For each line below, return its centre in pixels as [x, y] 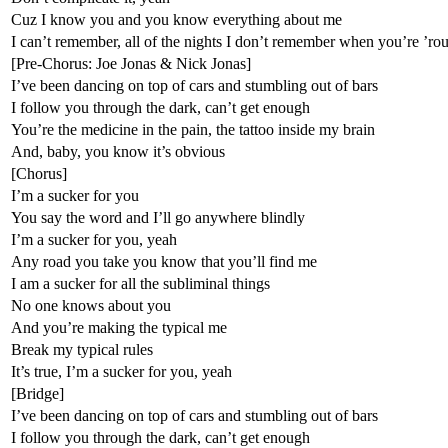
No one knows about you [91, 305]
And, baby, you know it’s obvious [118, 151]
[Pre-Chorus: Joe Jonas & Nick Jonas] [131, 63]
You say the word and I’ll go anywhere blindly [158, 217]
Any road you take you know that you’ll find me [164, 261]
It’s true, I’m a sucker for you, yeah [121, 371]
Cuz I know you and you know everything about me [176, 19]
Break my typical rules [82, 349]
